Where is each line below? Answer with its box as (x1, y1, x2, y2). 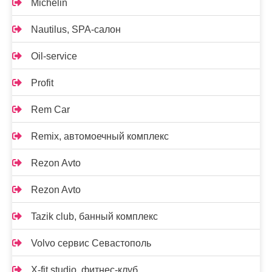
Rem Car (31, 104, 70, 115)
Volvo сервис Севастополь (31, 237, 151, 248)
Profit (31, 77, 53, 88)
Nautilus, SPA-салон (31, 24, 121, 35)
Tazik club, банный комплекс (31, 211, 158, 222)
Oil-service (31, 50, 77, 61)
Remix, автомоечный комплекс (31, 131, 169, 141)
